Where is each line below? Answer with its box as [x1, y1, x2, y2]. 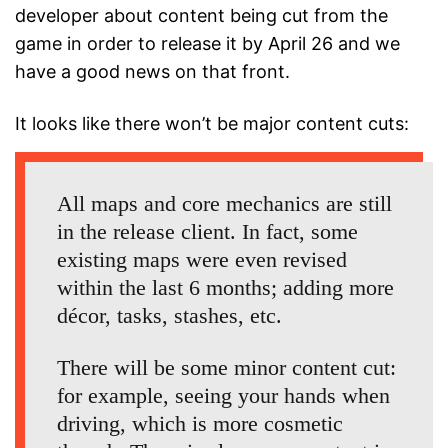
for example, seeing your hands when [57, 383, 390, 409]
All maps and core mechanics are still [57, 191, 392, 217]
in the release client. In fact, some [57, 219, 358, 245]
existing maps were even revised [57, 247, 347, 273]
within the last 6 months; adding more [57, 275, 394, 301]
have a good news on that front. [15, 61, 290, 83]
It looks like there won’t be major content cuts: [15, 113, 409, 135]
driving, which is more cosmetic [57, 411, 343, 437]
